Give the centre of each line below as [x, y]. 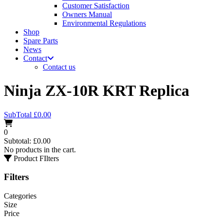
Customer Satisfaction [96, 5]
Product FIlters [36, 158]
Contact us [59, 67]
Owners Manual [87, 14]
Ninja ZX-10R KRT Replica [97, 91]
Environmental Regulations [104, 23]
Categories [20, 196]
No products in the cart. [40, 149]
